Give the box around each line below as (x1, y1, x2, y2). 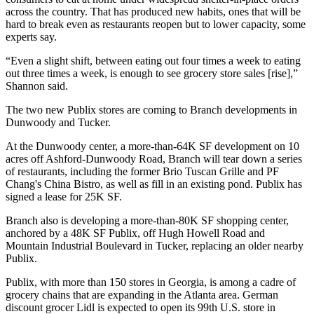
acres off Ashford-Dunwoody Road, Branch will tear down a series (6, 153, 302, 165)
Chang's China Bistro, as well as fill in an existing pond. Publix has (6, 178, 302, 191)
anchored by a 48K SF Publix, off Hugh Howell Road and (6, 227, 265, 240)
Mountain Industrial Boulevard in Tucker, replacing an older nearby (6, 240, 303, 252)
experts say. (6, 31, 57, 43)
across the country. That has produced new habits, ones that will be (6, 6, 301, 18)
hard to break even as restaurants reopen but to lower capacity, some (6, 18, 306, 31)
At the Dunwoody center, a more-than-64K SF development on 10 (6, 140, 299, 153)
